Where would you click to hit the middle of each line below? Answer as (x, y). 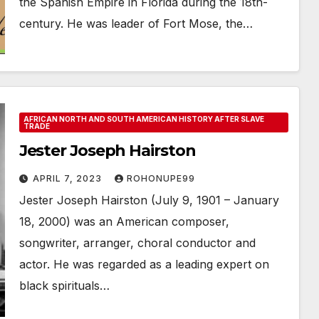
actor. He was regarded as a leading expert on (144, 264)
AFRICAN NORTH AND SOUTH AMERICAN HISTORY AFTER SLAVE (143, 119)
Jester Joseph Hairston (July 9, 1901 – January (149, 200)
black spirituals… (64, 286)
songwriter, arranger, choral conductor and (137, 243)
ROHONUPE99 (161, 178)
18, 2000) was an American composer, (124, 221)
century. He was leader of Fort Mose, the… (136, 23)
